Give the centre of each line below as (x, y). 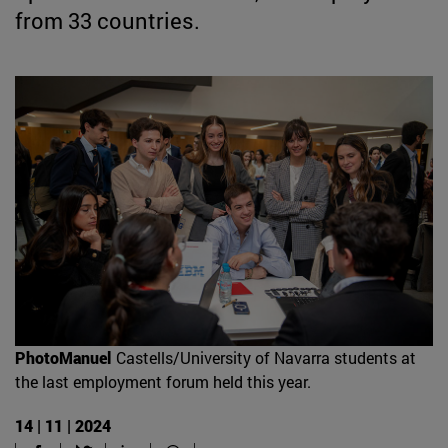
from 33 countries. (107, 20)
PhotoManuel (63, 357)
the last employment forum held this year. (163, 381)
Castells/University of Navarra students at (266, 357)
